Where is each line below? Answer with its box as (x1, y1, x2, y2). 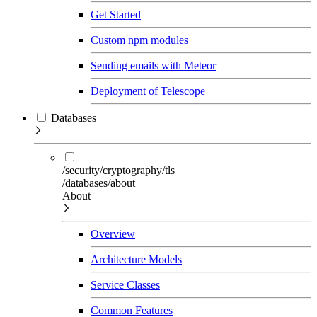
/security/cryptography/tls (62, 163, 175, 176)
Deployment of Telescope (91, 84, 205, 97)
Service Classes (91, 278, 160, 291)
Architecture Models (91, 253, 182, 265)
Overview (91, 227, 135, 240)
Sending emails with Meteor (91, 59, 216, 71)
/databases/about (62, 176, 135, 189)
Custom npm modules (91, 33, 188, 46)
